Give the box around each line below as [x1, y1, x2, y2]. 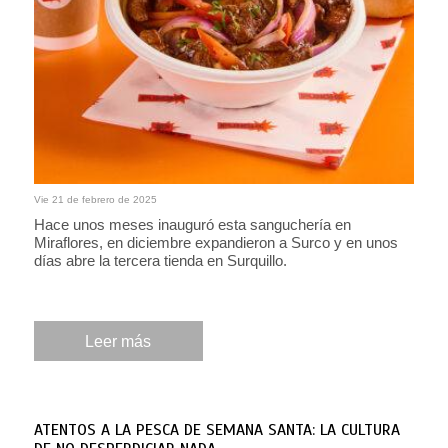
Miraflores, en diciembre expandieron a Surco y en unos [33, 234, 398, 252]
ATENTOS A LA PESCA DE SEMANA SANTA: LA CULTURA [33, 420, 400, 441]
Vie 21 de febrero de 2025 [33, 194, 157, 206]
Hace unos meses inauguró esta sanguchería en [33, 216, 351, 234]
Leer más [85, 332, 152, 350]
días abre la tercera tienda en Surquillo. [33, 252, 287, 270]
